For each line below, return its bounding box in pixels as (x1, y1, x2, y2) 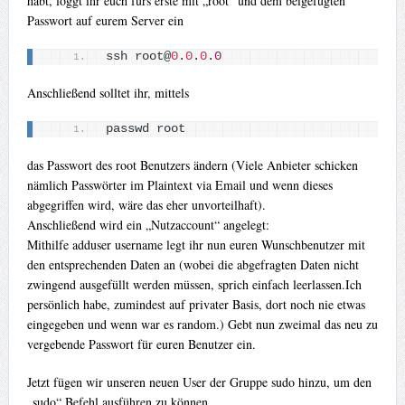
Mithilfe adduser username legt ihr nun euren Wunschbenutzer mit (26, 236, 365, 254)
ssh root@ (105, 50, 171, 64)
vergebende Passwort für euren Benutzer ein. (26, 335, 256, 353)
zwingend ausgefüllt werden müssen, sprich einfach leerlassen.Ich (26, 276, 362, 294)
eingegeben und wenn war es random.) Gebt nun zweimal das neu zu (26, 316, 378, 334)
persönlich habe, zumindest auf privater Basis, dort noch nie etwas (26, 296, 365, 314)
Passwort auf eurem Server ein (26, 12, 184, 30)
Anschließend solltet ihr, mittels (26, 84, 189, 102)
